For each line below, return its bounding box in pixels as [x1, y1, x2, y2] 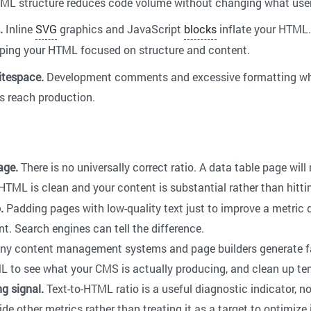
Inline [3, 22, 35, 37]
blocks [184, 22, 217, 37]
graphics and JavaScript [57, 22, 184, 37]
